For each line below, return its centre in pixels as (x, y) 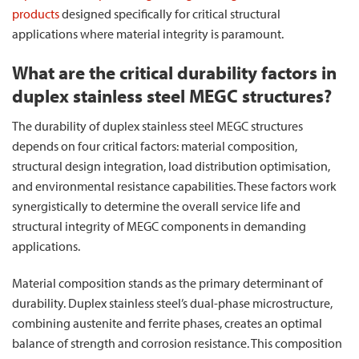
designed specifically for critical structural (170, 13)
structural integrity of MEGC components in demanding (159, 226)
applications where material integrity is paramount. (148, 33)
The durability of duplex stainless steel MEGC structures (157, 126)
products (36, 13)
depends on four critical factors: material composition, (155, 146)
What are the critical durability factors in (174, 72)
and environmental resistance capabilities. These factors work (174, 186)
